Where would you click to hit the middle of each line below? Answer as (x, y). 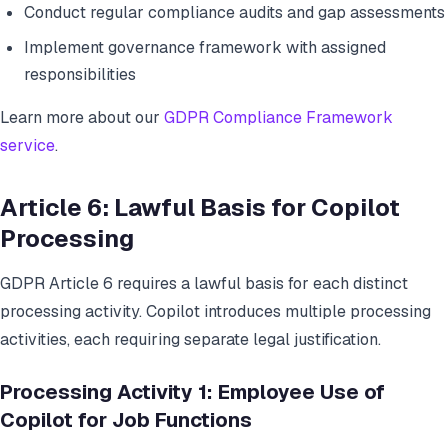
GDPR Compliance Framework (278, 118)
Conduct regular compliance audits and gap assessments (234, 13)
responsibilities (80, 75)
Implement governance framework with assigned (205, 48)
